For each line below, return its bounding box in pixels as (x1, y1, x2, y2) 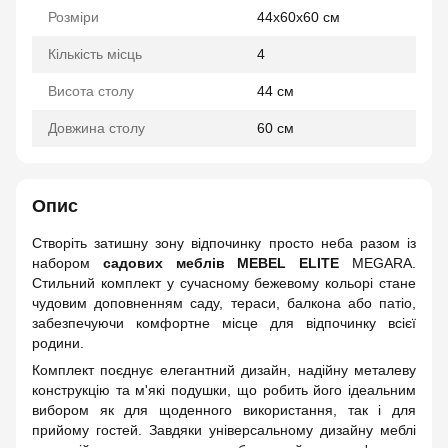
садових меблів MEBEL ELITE (102, 255, 340, 271)
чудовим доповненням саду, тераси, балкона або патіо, (32, 295, 416, 311)
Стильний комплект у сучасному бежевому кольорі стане (32, 275, 416, 291)
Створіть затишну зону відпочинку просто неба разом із (32, 235, 416, 251)
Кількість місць (48, 46, 142, 62)
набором (32, 255, 103, 271)
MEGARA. (339, 255, 417, 271)
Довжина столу (48, 120, 145, 136)
